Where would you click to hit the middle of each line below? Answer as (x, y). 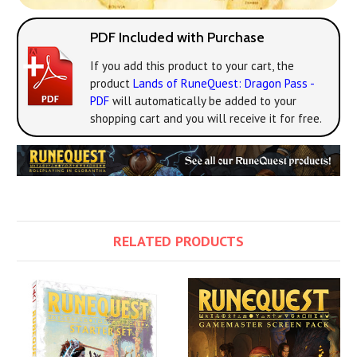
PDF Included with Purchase (177, 37)
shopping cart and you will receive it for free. (206, 118)
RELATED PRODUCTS (178, 241)
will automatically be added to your (203, 100)
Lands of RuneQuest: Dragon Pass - (224, 83)
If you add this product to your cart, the (192, 65)
